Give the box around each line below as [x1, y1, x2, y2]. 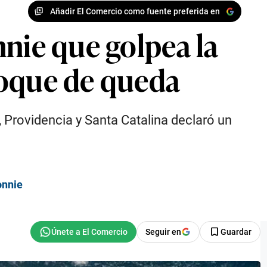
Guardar [221, 227, 252, 237]
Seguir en [145, 227, 181, 237]
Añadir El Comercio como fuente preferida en [49, 6, 220, 16]
